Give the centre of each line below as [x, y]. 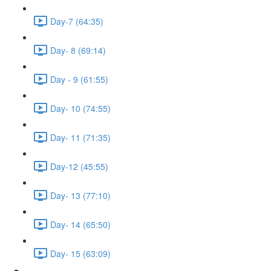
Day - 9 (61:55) [79, 79]
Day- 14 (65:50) [80, 224]
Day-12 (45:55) [79, 166]
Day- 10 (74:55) [80, 108]
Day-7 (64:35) [77, 21]
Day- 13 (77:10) [80, 195]
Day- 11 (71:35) [80, 137]
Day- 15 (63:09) [80, 253]
